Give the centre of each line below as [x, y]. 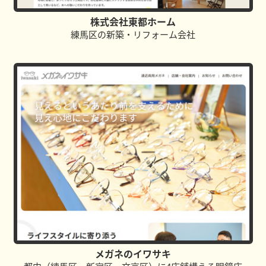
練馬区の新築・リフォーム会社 [133, 34]
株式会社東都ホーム [133, 22]
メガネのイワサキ [133, 254]
